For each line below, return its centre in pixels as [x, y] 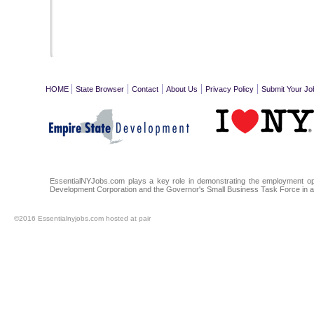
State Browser [100, 89]
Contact [145, 89]
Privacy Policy [229, 89]
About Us [182, 89]
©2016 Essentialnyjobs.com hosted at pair [82, 218]
